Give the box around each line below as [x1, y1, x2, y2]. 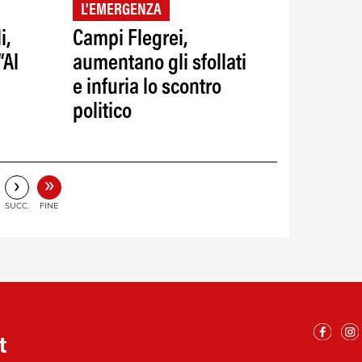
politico [72, 100, 132, 124]
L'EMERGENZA [80, 2, 162, 19]
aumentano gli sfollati [72, 52, 246, 75]
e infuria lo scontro [72, 76, 221, 99]
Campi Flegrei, [72, 27, 187, 51]
